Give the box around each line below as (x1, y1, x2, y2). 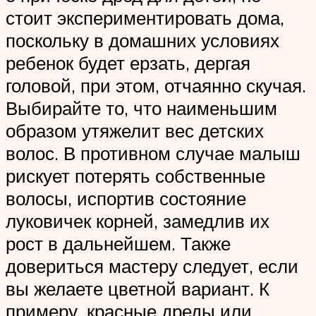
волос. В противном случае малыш (6, 142, 300, 165)
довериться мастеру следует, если (6, 255, 298, 278)
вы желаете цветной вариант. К (6, 277, 269, 300)
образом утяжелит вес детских (6, 119, 264, 142)
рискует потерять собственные (6, 164, 265, 188)
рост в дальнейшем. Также (6, 232, 231, 255)
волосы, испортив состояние (6, 187, 246, 210)
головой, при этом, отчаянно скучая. (6, 74, 306, 97)
